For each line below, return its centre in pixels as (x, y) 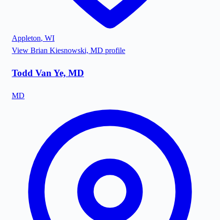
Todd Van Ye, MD (48, 73)
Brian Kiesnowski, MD (67, 51)
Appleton (26, 38)
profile (114, 51)
